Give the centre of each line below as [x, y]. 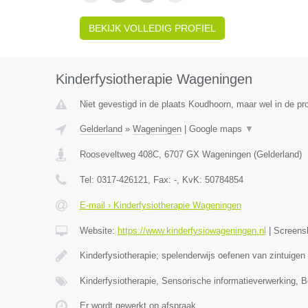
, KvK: [190, 180]
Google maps [217, 129]
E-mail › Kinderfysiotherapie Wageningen [160, 205]
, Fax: [161, 180]
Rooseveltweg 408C [119, 154]
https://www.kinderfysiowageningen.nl [191, 231]
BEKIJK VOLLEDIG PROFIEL [152, 28]
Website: [98, 231]
